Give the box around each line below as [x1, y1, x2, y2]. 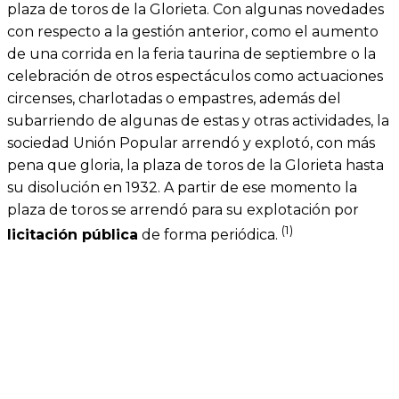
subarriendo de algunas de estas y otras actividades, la [7, 111, 389, 129]
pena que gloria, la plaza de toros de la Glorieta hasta [7, 156, 384, 174]
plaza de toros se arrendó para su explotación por [7, 200, 359, 218]
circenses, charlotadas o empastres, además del [7, 89, 341, 107]
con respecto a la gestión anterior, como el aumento [7, 22, 379, 40]
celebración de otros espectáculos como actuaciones [7, 67, 383, 85]
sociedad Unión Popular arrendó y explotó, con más [7, 134, 375, 151]
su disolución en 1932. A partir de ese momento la [7, 178, 357, 196]
